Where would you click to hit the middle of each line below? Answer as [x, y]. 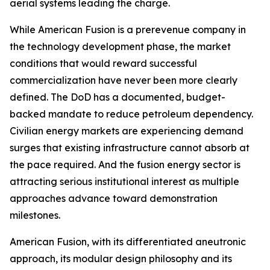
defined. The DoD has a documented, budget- [118, 97]
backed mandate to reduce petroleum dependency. [131, 114]
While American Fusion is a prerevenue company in [128, 30]
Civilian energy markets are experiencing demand [127, 131]
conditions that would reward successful [103, 63]
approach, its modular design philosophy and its [121, 259]
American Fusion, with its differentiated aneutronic [128, 242]
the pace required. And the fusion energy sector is [125, 165]
